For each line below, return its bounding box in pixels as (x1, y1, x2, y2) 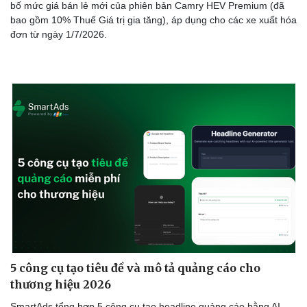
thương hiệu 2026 (10, 277, 111, 291)
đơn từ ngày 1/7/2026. (10, 28, 107, 40)
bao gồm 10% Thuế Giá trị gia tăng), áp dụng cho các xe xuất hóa (10, 14, 297, 25)
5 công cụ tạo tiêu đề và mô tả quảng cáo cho (10, 260, 260, 275)
